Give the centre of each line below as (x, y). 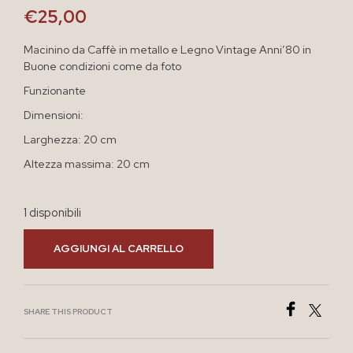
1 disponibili (52, 212)
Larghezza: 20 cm (70, 139)
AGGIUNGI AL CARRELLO (119, 248)
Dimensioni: (54, 115)
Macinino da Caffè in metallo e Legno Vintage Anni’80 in (167, 49)
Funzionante (55, 90)
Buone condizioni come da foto (102, 66)
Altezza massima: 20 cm (87, 163)
